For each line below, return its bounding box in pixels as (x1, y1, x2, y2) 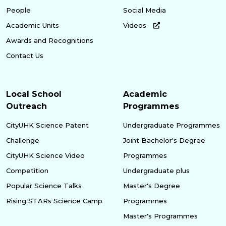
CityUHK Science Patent (6, 121, 89, 129)
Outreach (6, 101, 47, 111)
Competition (6, 166, 48, 175)
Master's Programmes (123, 211, 198, 220)
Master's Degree (123, 181, 180, 190)
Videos (123, 21, 148, 29)
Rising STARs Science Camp (6, 196, 102, 205)
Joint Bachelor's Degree (123, 136, 205, 144)
